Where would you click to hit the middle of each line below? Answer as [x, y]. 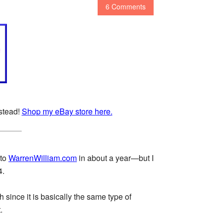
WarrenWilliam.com [43, 158]
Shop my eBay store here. [67, 111]
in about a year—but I [115, 158]
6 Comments [126, 6]
